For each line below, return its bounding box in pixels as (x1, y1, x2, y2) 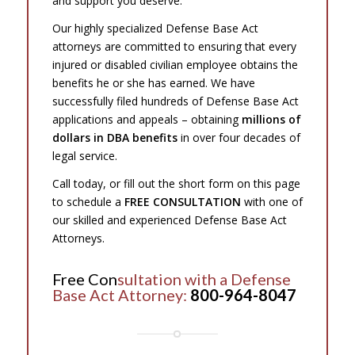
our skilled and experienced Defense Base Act (52, 212, 287, 228)
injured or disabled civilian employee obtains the (52, 57, 298, 73)
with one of (240, 194, 303, 210)
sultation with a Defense (116, 269, 291, 289)
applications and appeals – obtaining (52, 112, 239, 128)
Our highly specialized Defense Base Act (52, 21, 258, 36)
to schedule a (52, 194, 124, 210)
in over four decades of (177, 130, 300, 146)
